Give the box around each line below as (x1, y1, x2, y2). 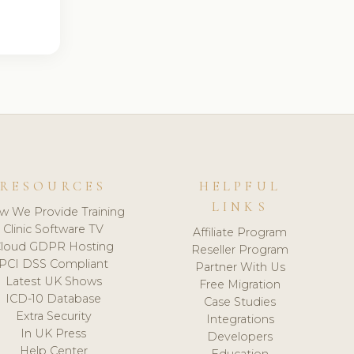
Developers (207, 329, 273, 344)
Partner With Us (194, 259, 285, 274)
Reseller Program (191, 242, 289, 257)
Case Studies (204, 294, 277, 309)
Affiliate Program (193, 224, 288, 239)
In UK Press (21, 326, 87, 341)
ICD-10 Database (6, 291, 102, 306)
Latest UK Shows (5, 273, 102, 288)
